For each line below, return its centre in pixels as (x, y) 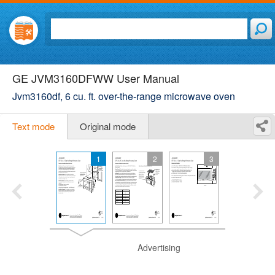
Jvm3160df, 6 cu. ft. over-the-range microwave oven (124, 96)
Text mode (33, 126)
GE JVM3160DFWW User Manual (96, 78)
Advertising (159, 247)
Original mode (108, 126)
